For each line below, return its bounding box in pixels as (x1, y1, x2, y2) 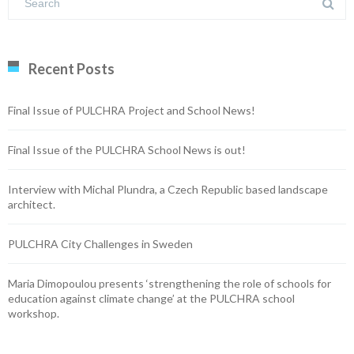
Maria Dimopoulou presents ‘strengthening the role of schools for (8, 277, 331, 291)
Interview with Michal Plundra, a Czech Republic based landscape (8, 183, 328, 197)
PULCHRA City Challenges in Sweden (8, 237, 193, 251)
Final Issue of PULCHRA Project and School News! (8, 104, 255, 118)
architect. (8, 198, 55, 212)
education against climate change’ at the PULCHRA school (8, 292, 295, 306)
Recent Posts (28, 60, 115, 78)
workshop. (8, 307, 59, 321)
